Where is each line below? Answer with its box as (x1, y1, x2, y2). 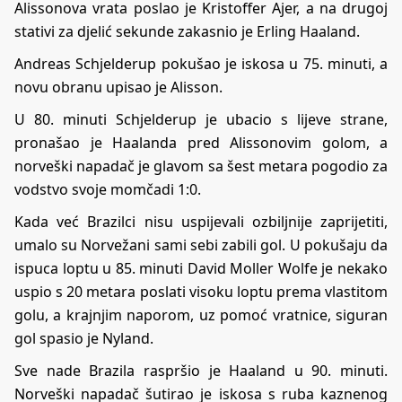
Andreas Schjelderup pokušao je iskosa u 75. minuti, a (14, 53, 388, 74)
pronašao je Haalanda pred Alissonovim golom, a (14, 132, 388, 153)
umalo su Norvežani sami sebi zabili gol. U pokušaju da (14, 234, 388, 255)
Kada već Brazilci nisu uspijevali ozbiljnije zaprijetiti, (14, 211, 388, 232)
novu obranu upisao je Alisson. (14, 76, 223, 97)
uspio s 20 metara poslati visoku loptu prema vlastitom (14, 281, 388, 301)
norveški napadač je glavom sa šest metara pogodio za (14, 155, 388, 176)
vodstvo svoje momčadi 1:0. (14, 179, 201, 199)
